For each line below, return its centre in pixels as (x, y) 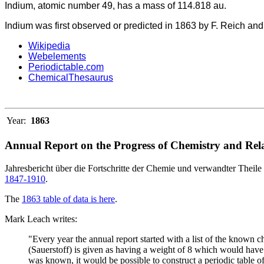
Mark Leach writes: (41, 219)
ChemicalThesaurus (71, 78)
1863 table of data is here (68, 199)
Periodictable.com (66, 67)
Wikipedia (49, 46)
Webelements (57, 57)
